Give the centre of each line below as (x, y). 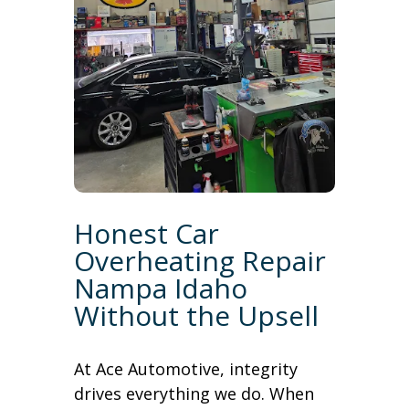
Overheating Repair (199, 261)
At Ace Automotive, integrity (185, 369)
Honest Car (146, 234)
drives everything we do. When (194, 394)
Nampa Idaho (160, 288)
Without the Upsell (196, 316)
